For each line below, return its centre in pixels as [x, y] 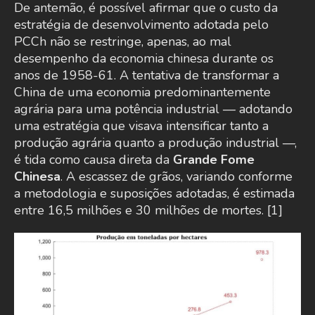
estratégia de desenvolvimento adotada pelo [141, 25]
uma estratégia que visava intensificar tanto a [141, 126]
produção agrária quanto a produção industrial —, [155, 143]
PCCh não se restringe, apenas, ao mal [123, 42]
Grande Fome [214, 160]
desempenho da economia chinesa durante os [144, 59]
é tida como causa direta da [94, 160]
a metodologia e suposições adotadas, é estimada [154, 194]
